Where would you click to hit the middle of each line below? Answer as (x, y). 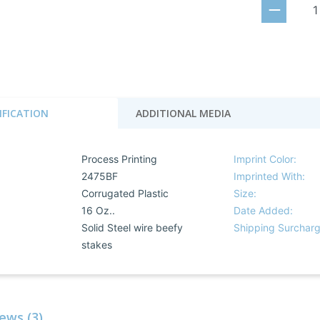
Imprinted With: (270, 176)
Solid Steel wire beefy (132, 227)
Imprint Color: (265, 159)
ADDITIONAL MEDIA (183, 113)
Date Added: (264, 210)
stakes (96, 245)
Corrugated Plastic (125, 193)
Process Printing (119, 159)
